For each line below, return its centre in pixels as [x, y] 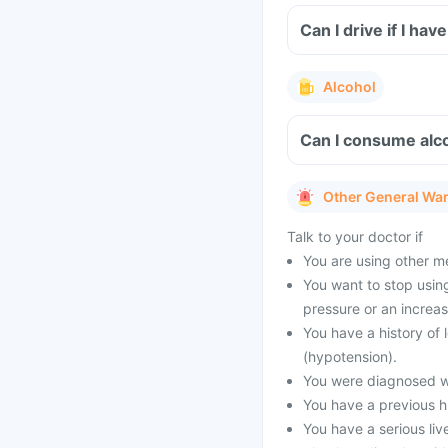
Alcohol [349, 86]
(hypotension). [350, 356]
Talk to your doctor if [355, 236]
